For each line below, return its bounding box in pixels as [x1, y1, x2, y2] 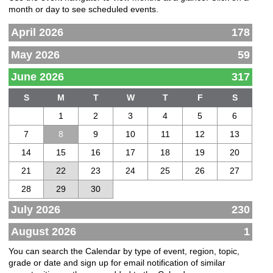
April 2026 [11, 26, 63, 39]
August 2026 [11, 225, 76, 238]
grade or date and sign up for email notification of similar [9, 257, 225, 268]
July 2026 [11, 203, 60, 216]
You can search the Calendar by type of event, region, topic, [9, 246, 239, 256]
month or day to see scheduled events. [9, 4, 158, 15]
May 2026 [11, 48, 60, 61]
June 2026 [11, 71, 64, 83]
